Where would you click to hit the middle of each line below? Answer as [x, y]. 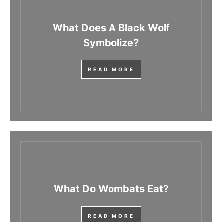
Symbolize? [111, 43]
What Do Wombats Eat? [111, 189]
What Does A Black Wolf [111, 28]
